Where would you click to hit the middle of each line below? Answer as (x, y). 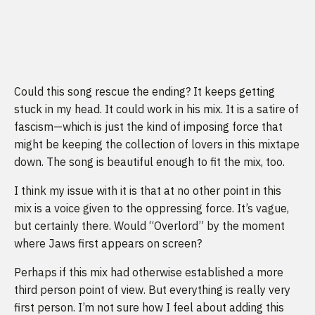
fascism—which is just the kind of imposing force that (148, 127)
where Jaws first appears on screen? (108, 244)
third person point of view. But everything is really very (152, 290)
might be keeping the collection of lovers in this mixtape (157, 144)
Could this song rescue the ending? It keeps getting (144, 92)
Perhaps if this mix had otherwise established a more (149, 272)
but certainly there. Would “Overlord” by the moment (149, 226)
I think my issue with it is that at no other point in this (148, 191)
